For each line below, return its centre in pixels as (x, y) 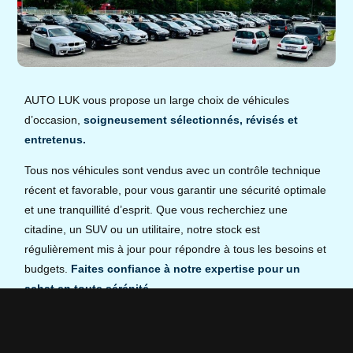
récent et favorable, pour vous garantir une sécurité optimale (176, 190)
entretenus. (56, 139)
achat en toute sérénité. (89, 289)
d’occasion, (54, 119)
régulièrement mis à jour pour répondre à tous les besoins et (176, 249)
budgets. (48, 269)
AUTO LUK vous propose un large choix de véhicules (157, 100)
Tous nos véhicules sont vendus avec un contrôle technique (173, 171)
